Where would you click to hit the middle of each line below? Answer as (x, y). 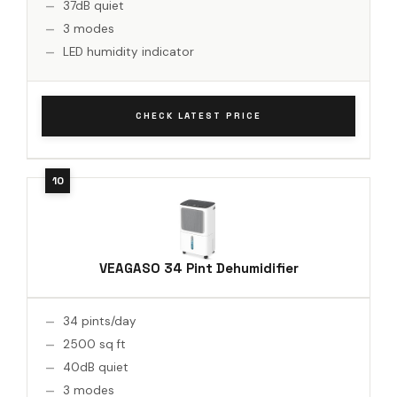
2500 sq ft (94, 344)
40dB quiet (96, 367)
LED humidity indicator (128, 51)
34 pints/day (100, 321)
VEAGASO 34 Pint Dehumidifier (198, 268)
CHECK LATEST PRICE (198, 115)
